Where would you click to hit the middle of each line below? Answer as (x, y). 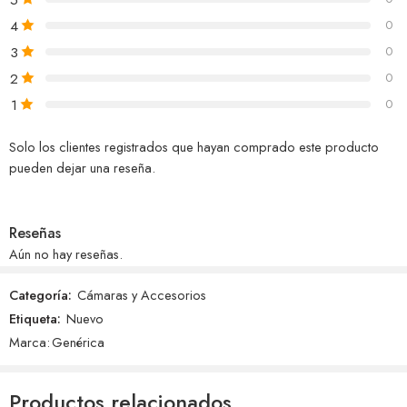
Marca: (30, 342)
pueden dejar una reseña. (82, 167)
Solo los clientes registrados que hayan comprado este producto (194, 146)
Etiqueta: (35, 318)
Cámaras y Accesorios (142, 294)
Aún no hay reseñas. (66, 253)
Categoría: (40, 294)
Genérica (78, 342)
